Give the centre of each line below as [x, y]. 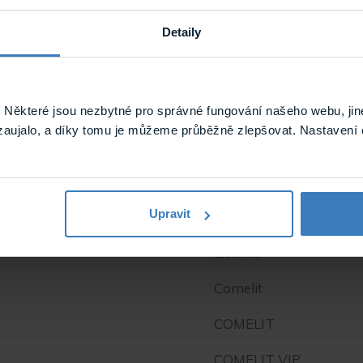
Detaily [181, 32]
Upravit [170, 214]
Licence [237, 253]
